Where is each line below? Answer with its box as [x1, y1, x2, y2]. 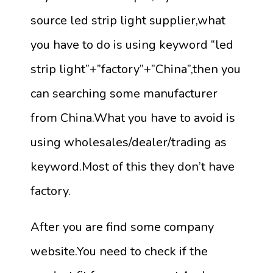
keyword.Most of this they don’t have [30, 158, 235, 175]
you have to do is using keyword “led [30, 37, 233, 54]
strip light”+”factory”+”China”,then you [30, 61, 241, 78]
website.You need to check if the [30, 243, 208, 260]
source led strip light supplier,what [30, 12, 225, 29]
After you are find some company [30, 219, 214, 236]
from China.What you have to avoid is [30, 110, 235, 127]
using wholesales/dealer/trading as [30, 134, 227, 151]
